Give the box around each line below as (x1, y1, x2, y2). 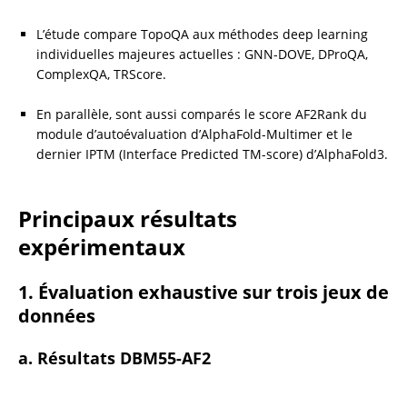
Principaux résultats (18, 203, 237, 233)
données (18, 303, 95, 328)
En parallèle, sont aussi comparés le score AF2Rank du (36, 104, 367, 123)
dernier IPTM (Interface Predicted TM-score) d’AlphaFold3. (36, 144, 388, 163)
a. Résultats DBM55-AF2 (18, 346, 211, 369)
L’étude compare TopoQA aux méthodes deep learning (36, 25, 368, 43)
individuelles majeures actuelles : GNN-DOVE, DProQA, (36, 45, 368, 63)
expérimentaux (18, 231, 185, 262)
